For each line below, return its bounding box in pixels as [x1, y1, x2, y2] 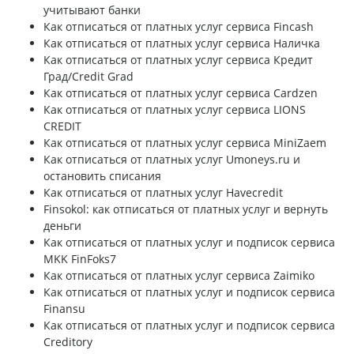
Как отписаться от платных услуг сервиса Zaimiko [43, 268, 314, 284]
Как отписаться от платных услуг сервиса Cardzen [43, 85, 318, 101]
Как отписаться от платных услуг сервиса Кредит [43, 52, 313, 68]
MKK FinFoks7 [43, 251, 116, 267]
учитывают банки [43, 2, 141, 18]
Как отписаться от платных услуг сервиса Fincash [43, 19, 314, 35]
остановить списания [43, 168, 161, 184]
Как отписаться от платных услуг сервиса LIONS [43, 102, 306, 118]
